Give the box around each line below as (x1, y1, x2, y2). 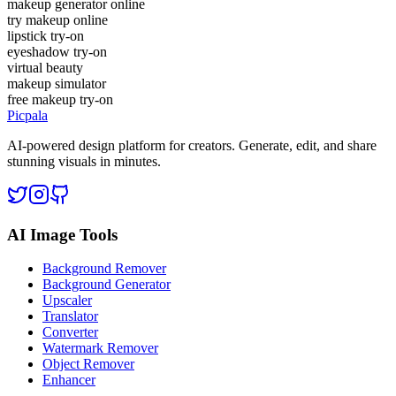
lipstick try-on (7, 28, 84, 43)
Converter (42, 324, 98, 340)
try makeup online (7, 12, 108, 27)
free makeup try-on (7, 92, 113, 107)
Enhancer (42, 372, 95, 388)
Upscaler (42, 293, 92, 308)
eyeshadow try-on (7, 44, 107, 59)
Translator (42, 308, 98, 324)
